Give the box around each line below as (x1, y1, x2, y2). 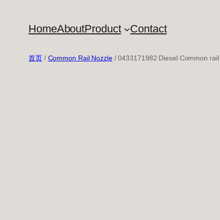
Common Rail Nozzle (48, 54, 112, 62)
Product (84, 22, 121, 35)
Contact (130, 22, 167, 35)
